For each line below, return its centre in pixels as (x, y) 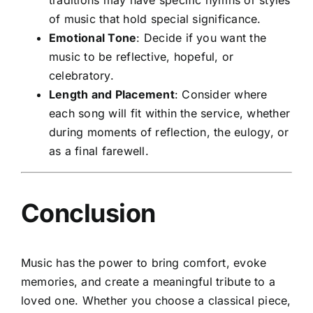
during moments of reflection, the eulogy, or (169, 132)
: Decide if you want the (202, 37)
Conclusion (88, 213)
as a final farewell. (99, 151)
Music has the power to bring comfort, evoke (144, 262)
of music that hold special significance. (155, 19)
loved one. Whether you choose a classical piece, (156, 300)
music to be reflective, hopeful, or (141, 56)
